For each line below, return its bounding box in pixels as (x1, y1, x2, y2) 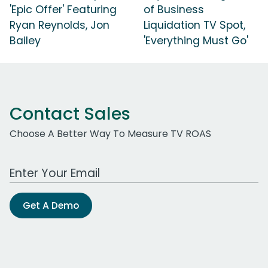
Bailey (10, 33, 41, 48)
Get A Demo (23, 198, 79, 212)
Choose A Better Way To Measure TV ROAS (10, 126, 211, 141)
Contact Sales (10, 101, 130, 126)
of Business (144, 2, 204, 17)
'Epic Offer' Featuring (10, 2, 117, 17)
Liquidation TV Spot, (144, 17, 245, 32)
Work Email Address (9, 159, 102, 173)
